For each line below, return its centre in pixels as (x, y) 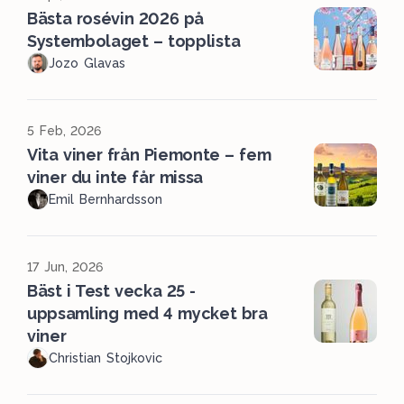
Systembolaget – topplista (134, 41)
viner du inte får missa (115, 178)
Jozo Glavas (87, 64)
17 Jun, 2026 (65, 267)
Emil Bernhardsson (106, 200)
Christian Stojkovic (106, 358)
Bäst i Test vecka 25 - (111, 291)
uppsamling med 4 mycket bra (147, 314)
